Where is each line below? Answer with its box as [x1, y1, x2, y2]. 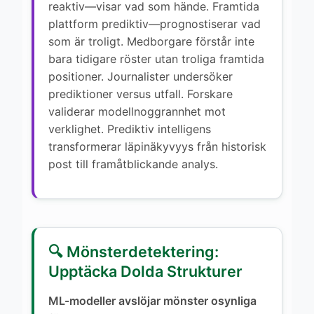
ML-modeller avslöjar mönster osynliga [48, 293, 257, 308]
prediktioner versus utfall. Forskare [48, 86, 233, 101]
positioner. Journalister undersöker [48, 69, 233, 83]
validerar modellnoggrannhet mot [48, 104, 226, 118]
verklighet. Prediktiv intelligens [48, 121, 211, 136]
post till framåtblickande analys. [48, 156, 218, 171]
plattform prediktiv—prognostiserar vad [48, 16, 261, 31]
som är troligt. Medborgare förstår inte [48, 34, 254, 48]
